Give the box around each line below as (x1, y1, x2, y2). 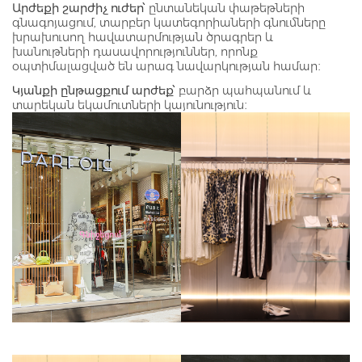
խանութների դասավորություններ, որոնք (12, 44, 258, 59)
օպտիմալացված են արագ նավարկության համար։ (12, 58, 321, 74)
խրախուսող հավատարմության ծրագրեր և (12, 29, 274, 44)
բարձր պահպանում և (175, 82, 312, 98)
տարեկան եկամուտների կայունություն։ (12, 97, 247, 112)
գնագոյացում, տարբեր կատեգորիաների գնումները (12, 15, 326, 30)
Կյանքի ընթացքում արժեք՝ (12, 82, 175, 98)
